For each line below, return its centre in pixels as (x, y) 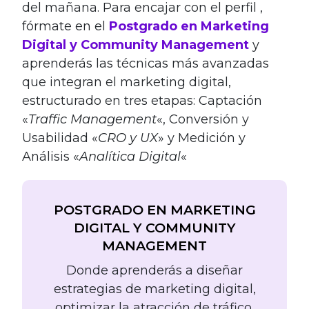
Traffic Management (92, 120)
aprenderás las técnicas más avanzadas (146, 64)
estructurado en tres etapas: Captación (142, 101)
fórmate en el (66, 27)
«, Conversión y (203, 120)
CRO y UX (128, 138)
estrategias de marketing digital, (154, 289)
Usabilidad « (60, 138)
